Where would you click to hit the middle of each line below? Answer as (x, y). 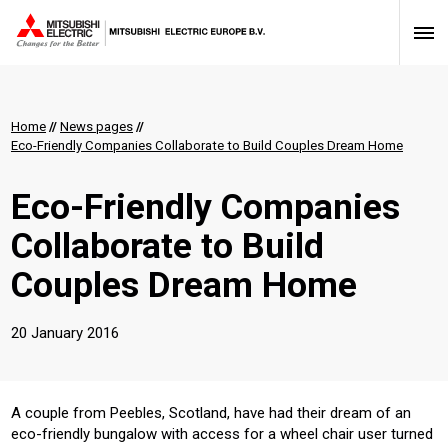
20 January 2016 (65, 332)
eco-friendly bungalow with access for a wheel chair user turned (222, 433)
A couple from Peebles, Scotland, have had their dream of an (211, 412)
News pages (96, 126)
